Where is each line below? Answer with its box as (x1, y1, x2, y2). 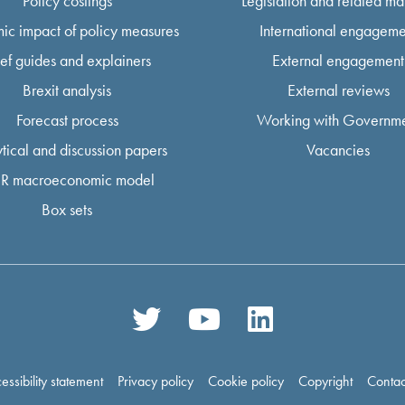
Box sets (42, 198, 92, 220)
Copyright (297, 372, 353, 391)
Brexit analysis (23, 79, 111, 100)
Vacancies (306, 138, 370, 160)
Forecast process (15, 108, 118, 130)
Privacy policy (118, 372, 194, 391)
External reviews (287, 79, 390, 100)
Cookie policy (208, 372, 284, 391)
